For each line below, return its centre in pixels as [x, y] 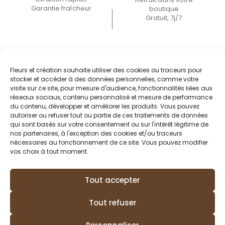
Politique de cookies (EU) [162, 202]
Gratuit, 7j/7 [164, 18]
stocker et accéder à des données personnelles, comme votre [104, 79]
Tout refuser [113, 202]
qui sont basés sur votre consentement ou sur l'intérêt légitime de [109, 124]
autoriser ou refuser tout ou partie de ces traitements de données [109, 115]
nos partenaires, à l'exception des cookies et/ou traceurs [96, 133]
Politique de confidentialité [66, 202]
